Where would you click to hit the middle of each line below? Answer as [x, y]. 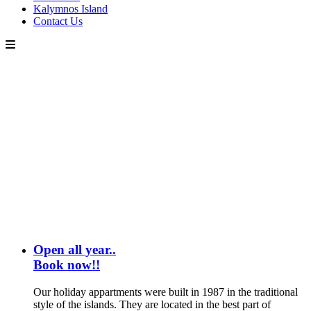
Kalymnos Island [70, 9]
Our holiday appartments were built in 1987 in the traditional [166, 292]
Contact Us [58, 22]
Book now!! [67, 265]
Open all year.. [75, 250]
